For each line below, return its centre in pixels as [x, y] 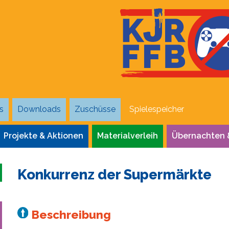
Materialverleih [128, 136]
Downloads [39, 109]
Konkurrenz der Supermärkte [114, 175]
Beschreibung [70, 214]
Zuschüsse [95, 109]
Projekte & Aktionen [43, 136]
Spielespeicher [157, 109]
